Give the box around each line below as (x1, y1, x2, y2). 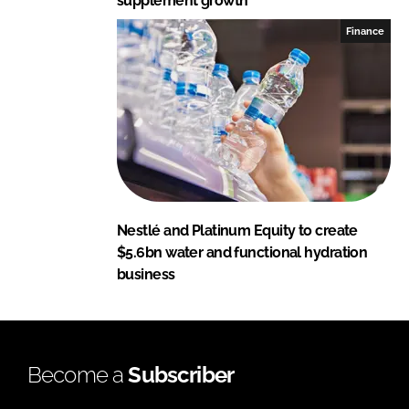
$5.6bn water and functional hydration (117, 243, 368, 261)
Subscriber (128, 361, 235, 388)
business (117, 265, 175, 283)
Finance (346, 25, 385, 37)
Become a (27, 361, 129, 388)
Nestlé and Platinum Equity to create (117, 221, 358, 239)
